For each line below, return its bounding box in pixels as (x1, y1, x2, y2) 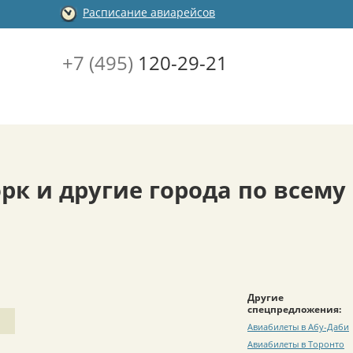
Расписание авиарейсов (83, 5, 215, 20)
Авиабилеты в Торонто (247, 337, 344, 350)
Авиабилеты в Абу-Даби (247, 320, 349, 333)
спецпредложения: (247, 302, 341, 316)
